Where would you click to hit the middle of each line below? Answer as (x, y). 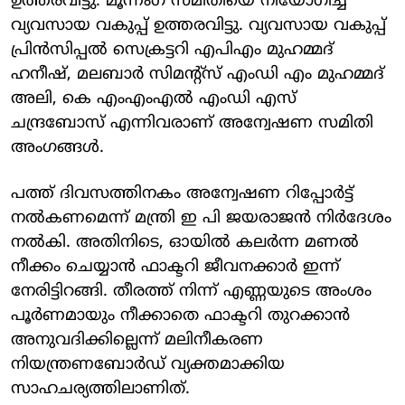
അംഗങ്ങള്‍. (63, 147)
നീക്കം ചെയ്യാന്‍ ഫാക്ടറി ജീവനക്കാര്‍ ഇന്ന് (175, 267)
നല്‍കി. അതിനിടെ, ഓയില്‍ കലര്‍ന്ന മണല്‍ (185, 242)
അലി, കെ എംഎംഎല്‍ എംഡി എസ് (154, 99)
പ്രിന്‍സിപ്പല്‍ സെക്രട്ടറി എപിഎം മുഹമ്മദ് (172, 50)
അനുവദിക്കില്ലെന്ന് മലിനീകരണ (137, 340)
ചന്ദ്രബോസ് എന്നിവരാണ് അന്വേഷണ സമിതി (192, 123)
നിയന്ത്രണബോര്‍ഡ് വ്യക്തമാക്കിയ (148, 364)
